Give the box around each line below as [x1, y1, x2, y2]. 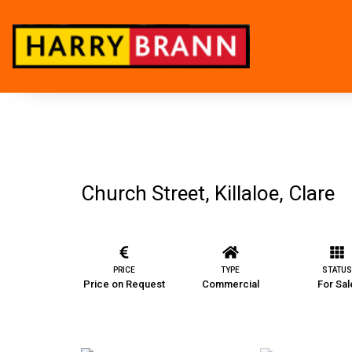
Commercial [201, 277, 259, 290]
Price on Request [82, 277, 165, 290]
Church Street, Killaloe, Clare [81, 181, 335, 205]
